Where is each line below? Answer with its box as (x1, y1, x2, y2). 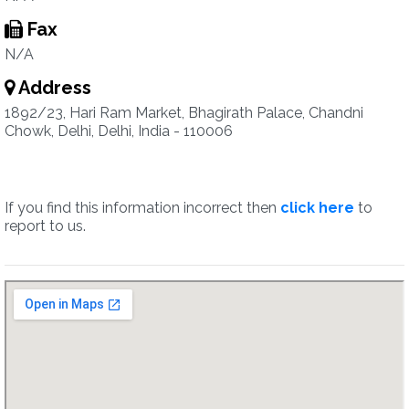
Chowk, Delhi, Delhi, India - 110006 (5, 122, 233, 140)
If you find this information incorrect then (5, 199, 280, 216)
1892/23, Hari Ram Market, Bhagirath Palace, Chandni (5, 104, 363, 121)
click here (280, 199, 354, 216)
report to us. (5, 217, 86, 235)
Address (15, 77, 91, 99)
